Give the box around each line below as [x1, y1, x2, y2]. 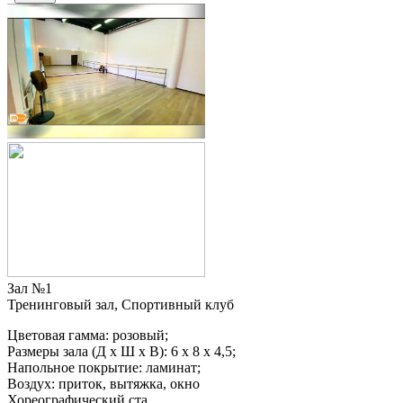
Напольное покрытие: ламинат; [7, 360, 201, 376]
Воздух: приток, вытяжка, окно [7, 376, 200, 392]
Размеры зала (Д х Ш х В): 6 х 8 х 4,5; [7, 344, 236, 360]
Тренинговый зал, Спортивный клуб [7, 297, 234, 313]
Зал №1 [7, 281, 52, 297]
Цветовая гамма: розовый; [7, 327, 168, 344]
